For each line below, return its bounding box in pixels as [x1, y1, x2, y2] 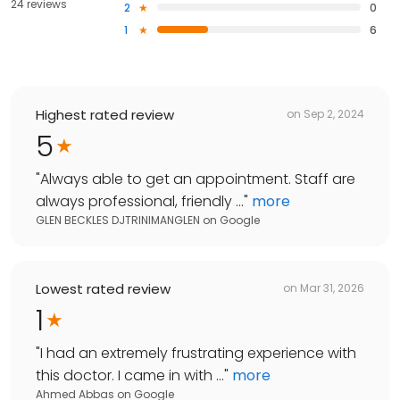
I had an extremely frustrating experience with [40, 342, 356, 363]
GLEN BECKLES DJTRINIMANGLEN [36, 212, 200, 228]
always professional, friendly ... [36, 190, 244, 212]
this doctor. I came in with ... [36, 364, 224, 386]
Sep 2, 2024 [304, 106, 364, 122]
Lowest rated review [36, 279, 171, 298]
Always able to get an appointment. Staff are [40, 168, 355, 189]
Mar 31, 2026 [300, 280, 364, 296]
